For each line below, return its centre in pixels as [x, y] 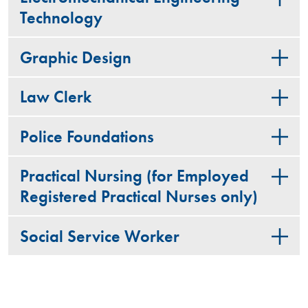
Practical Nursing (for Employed [134, 176]
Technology [61, 18]
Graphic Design [75, 57]
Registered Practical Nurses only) [139, 197]
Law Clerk [55, 97]
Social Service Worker [99, 236]
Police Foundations [87, 136]
